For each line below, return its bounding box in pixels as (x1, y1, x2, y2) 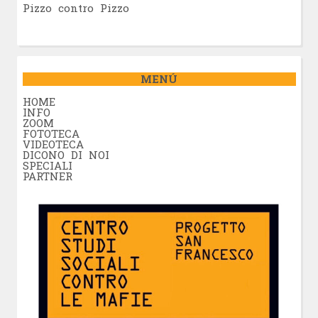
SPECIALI (22, 158, 72, 172)
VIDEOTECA (22, 136, 84, 151)
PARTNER (22, 168, 72, 183)
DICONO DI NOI (22, 147, 109, 162)
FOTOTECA (22, 126, 79, 141)
